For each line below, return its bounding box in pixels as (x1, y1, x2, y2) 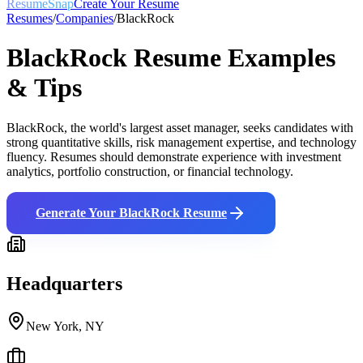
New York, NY (26, 318, 105, 333)
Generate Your (36, 205, 119, 220)
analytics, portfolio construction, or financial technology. (6, 164, 293, 178)
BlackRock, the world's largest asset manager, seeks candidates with (6, 120, 353, 135)
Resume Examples (127, 43, 335, 73)
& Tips (6, 73, 82, 103)
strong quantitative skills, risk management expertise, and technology (6, 135, 357, 149)
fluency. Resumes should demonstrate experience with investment (6, 149, 341, 164)
